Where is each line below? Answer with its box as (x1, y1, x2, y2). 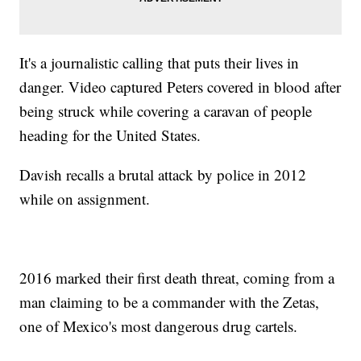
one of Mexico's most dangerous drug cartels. (19, 315, 298, 336)
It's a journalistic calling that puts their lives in (19, 52, 300, 73)
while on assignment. (19, 188, 151, 209)
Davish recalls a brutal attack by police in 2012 (19, 164, 307, 185)
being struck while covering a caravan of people (19, 100, 313, 121)
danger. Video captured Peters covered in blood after (19, 76, 342, 97)
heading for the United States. (19, 124, 201, 145)
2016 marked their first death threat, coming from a (19, 267, 335, 288)
